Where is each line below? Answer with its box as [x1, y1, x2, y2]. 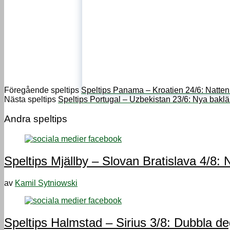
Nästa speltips [4, 94, 56, 104]
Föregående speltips [4, 85, 79, 94]
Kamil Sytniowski [15, 178, 78, 187]
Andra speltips [4, 113, 67, 125]
